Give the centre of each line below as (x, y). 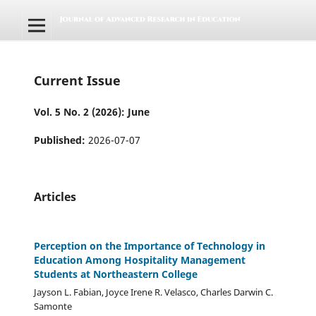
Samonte (53, 306)
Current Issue (77, 80)
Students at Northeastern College (116, 274)
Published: (61, 140)
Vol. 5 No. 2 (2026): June (92, 111)
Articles (55, 197)
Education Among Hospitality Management (140, 260)
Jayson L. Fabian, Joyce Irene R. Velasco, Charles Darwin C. (153, 292)
